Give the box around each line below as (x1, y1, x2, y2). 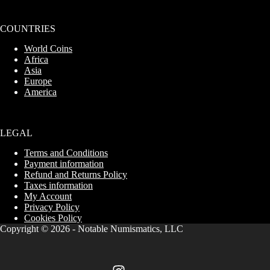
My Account (24, 191, 72, 201)
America (24, 87, 57, 98)
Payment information (24, 159, 104, 169)
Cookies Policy (24, 213, 82, 223)
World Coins (24, 43, 72, 54)
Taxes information (24, 180, 93, 190)
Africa (24, 54, 48, 65)
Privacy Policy (24, 202, 80, 212)
